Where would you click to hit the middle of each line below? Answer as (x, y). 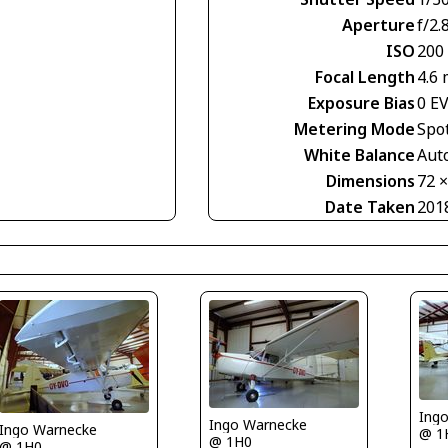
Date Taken (370, 207)
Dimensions (370, 181)
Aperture (378, 25)
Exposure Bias (361, 103)
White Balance (359, 155)
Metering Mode (354, 129)
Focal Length (365, 77)
